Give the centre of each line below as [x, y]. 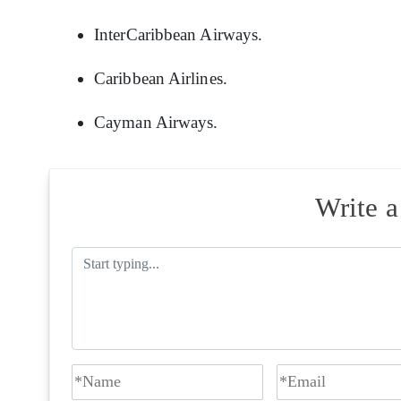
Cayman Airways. [156, 122]
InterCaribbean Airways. [179, 34]
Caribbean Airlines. [161, 78]
